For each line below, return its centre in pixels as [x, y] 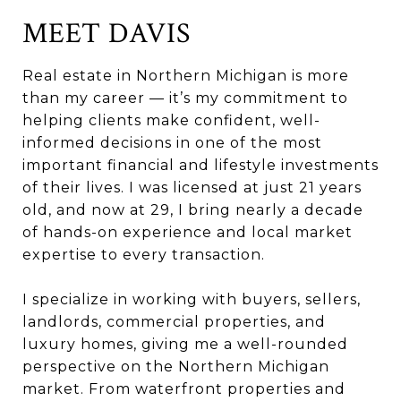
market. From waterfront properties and [184, 388]
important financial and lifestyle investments [200, 165]
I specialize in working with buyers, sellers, [192, 299]
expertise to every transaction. [144, 254]
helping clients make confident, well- [171, 120]
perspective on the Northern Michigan [176, 366]
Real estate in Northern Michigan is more [186, 75]
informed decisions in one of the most [172, 142]
